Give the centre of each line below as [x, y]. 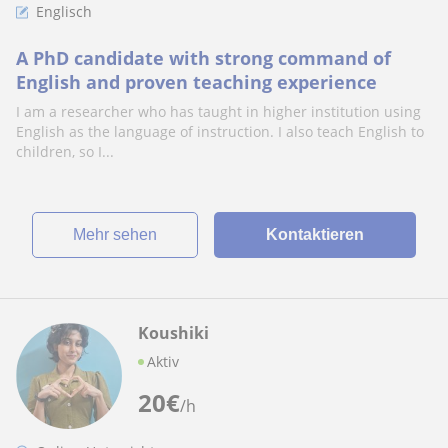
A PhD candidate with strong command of [203, 58]
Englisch [64, 11]
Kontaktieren [314, 234]
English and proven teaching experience [196, 82]
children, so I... [65, 151]
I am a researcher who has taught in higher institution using [218, 111]
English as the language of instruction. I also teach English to [220, 131]
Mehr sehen [121, 234]
